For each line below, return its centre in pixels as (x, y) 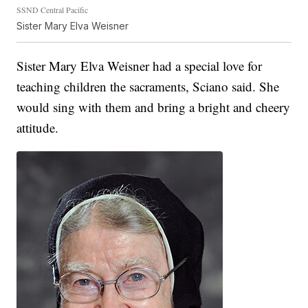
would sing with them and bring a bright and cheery (154, 107)
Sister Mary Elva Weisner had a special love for (140, 66)
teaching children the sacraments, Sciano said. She (148, 87)
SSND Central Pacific (53, 10)
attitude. (38, 128)
